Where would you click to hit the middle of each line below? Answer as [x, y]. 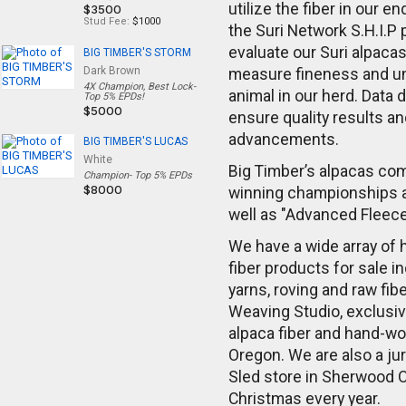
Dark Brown [112, 70]
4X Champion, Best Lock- [140, 86]
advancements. [284, 140]
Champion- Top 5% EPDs [138, 175]
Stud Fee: [108, 21]
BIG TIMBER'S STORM [137, 52]
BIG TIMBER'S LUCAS [135, 141]
